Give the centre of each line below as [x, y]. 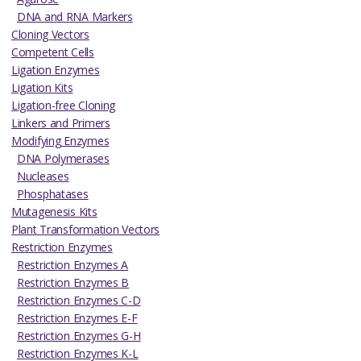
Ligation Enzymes [56, 69]
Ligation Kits [42, 87]
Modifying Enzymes [60, 140]
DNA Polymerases [63, 158]
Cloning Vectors [50, 34]
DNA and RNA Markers [75, 16]
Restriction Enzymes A [73, 264]
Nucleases [43, 176]
